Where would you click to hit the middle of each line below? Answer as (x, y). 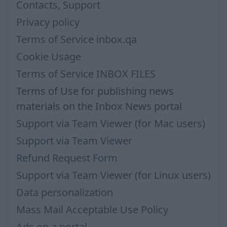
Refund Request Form (67, 158)
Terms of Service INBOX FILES (86, 74)
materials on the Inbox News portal (99, 106)
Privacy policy (48, 22)
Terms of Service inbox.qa (77, 39)
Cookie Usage (49, 56)
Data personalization (65, 192)
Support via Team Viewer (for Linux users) (113, 175)
